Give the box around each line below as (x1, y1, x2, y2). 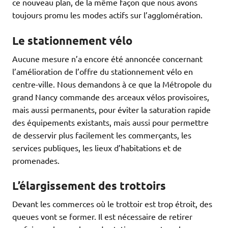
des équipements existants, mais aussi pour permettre (12, 117, 209, 127)
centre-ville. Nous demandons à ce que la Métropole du (12, 78, 212, 89)
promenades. (12, 155, 60, 165)
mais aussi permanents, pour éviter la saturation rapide (12, 104, 211, 115)
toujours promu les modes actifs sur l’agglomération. (12, 9, 203, 20)
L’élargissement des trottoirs (12, 179, 166, 193)
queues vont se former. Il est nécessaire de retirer (12, 211, 192, 222)
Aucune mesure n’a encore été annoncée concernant (12, 53, 203, 64)
